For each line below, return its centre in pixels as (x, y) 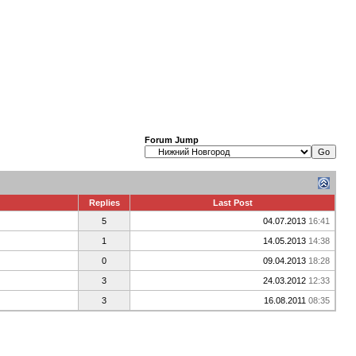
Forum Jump (172, 140)
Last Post (232, 203)
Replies (104, 203)
